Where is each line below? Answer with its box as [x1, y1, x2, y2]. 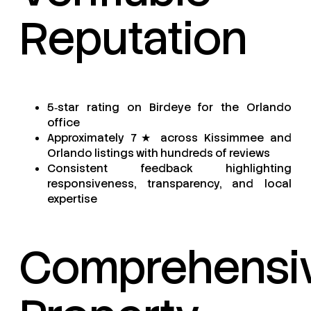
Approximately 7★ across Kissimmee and [47, 131, 292, 146]
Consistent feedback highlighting [47, 161, 292, 176]
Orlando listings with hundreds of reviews [47, 146, 270, 161]
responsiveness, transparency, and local [47, 176, 292, 192]
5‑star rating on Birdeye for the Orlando [47, 100, 292, 115]
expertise [47, 192, 97, 207]
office [47, 115, 80, 131]
